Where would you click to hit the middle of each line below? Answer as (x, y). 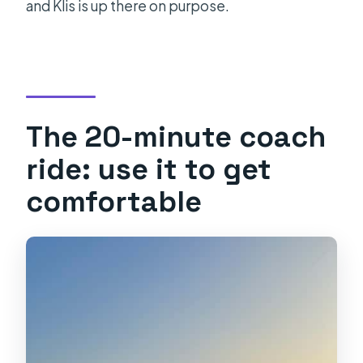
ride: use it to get (149, 169)
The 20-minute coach (176, 136)
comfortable (114, 201)
